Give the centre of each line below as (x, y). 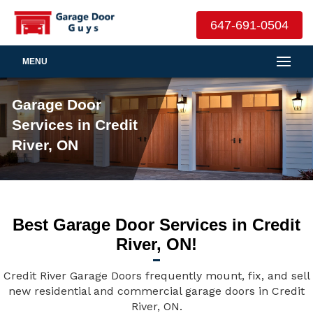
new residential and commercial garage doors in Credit (156, 291)
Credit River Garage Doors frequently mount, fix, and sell (156, 276)
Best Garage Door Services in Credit (156, 225)
